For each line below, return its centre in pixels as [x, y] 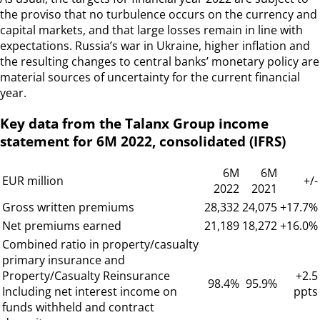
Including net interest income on [90, 292]
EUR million [33, 181]
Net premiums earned [62, 226]
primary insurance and [64, 260]
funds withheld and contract [78, 307]
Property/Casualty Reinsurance [86, 276]
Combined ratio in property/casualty [100, 245]
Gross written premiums [68, 207]
